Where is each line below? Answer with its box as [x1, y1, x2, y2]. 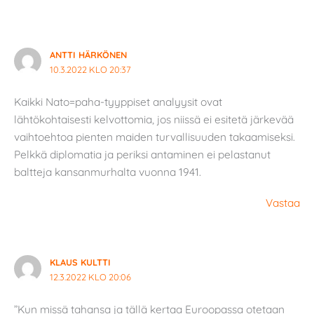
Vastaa [266, 195, 300, 210]
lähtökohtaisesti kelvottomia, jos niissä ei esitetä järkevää [14, 112, 294, 127]
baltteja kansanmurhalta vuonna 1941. [14, 165, 201, 179]
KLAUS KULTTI [49, 256, 111, 268]
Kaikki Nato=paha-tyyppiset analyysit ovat [14, 95, 222, 109]
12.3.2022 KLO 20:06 [49, 271, 131, 282]
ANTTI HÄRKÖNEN [49, 48, 127, 60]
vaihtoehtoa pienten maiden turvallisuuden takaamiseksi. [14, 130, 295, 144]
